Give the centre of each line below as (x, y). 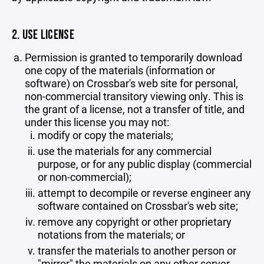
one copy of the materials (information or (120, 70)
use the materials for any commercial (125, 151)
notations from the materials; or (111, 235)
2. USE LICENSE (43, 35)
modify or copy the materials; (105, 135)
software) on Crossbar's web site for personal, (131, 83)
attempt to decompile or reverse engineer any (144, 193)
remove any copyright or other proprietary (135, 222)
